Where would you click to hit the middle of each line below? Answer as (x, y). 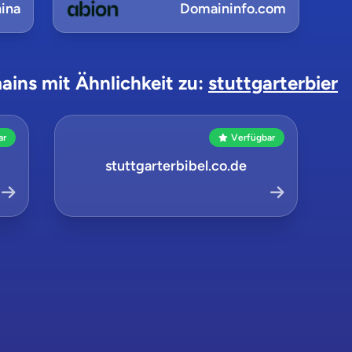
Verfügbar (253, 137)
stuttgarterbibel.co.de (176, 166)
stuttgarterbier (273, 83)
